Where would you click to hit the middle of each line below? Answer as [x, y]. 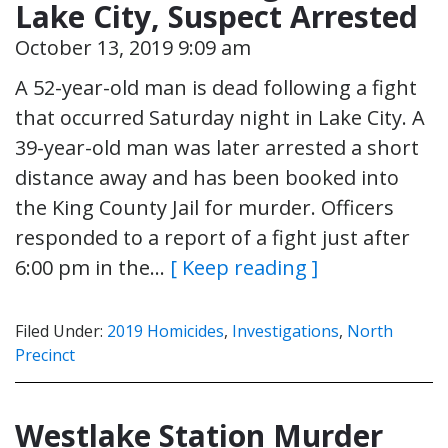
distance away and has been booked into [207, 177]
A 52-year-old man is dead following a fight [216, 87]
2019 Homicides [165, 330]
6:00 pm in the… [92, 267]
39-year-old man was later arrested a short [217, 147]
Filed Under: [61, 330]
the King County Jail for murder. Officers [204, 207]
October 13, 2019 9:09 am [133, 47]
